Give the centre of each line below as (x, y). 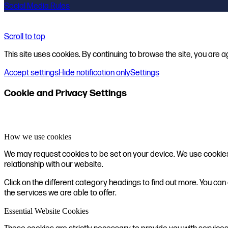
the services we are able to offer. (60, 193)
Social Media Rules (37, 7)
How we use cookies (38, 136)
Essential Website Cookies (46, 211)
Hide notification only (94, 73)
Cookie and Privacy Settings (65, 93)
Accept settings (31, 73)
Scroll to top (25, 37)
